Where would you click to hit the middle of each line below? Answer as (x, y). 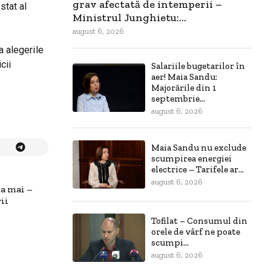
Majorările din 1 (184, 87)
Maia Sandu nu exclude (199, 148)
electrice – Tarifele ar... (198, 170)
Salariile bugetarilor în (198, 66)
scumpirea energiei (191, 159)
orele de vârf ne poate (196, 232)
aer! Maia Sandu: (184, 77)
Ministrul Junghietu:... (129, 17)
